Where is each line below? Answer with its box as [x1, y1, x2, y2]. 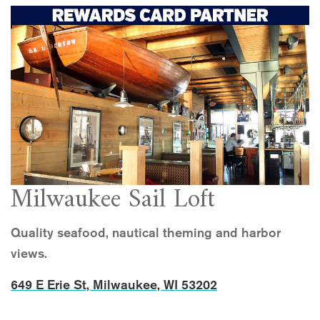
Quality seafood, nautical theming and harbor [11, 224, 281, 241]
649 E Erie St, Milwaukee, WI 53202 [11, 276, 217, 293]
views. [11, 245, 47, 261]
